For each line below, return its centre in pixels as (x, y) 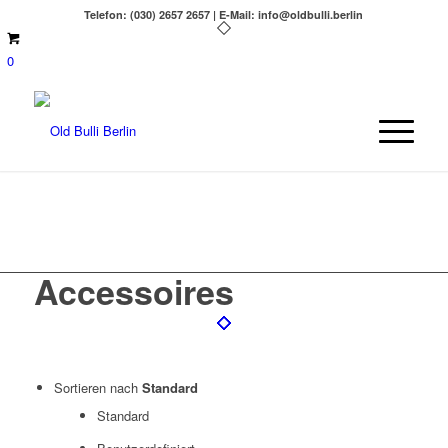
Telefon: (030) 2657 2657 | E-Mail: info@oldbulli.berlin (224, 14)
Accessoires (133, 291)
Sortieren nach (97, 387)
